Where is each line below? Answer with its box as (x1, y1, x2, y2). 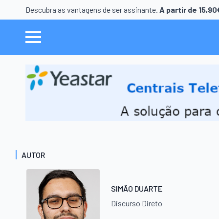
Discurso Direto (110, 198, 162, 208)
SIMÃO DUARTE (110, 183, 162, 193)
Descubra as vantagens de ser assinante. (25, 5, 159, 14)
